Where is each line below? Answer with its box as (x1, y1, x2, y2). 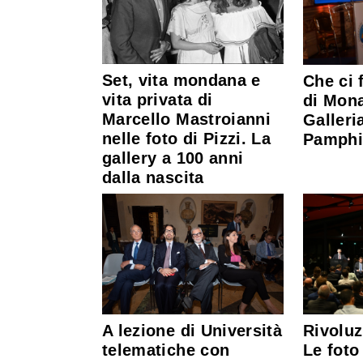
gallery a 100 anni (102, 148, 244, 167)
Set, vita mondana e (102, 70, 261, 89)
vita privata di (102, 90, 213, 109)
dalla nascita (102, 168, 204, 186)
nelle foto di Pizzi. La (102, 129, 271, 147)
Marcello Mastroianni (102, 109, 271, 128)
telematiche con (102, 341, 230, 360)
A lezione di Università (102, 322, 283, 340)
